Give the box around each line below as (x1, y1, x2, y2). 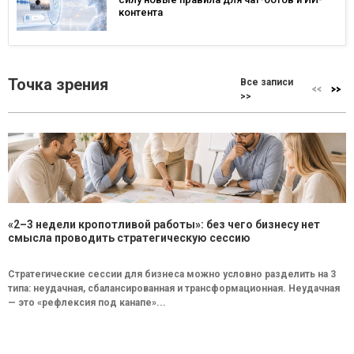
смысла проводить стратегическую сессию (8, 231, 250, 244)
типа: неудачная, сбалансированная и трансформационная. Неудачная (8, 282, 340, 294)
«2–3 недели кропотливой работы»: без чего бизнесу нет (8, 217, 320, 231)
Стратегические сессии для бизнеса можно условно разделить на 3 (8, 268, 336, 280)
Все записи (240, 76, 294, 88)
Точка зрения (8, 74, 108, 94)
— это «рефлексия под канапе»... (8, 296, 166, 308)
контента (119, 6, 163, 19)
